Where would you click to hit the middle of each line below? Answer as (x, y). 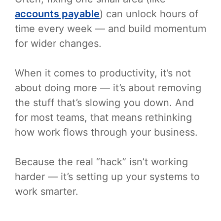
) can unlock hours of (149, 14)
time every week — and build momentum (110, 28)
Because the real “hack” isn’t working (101, 162)
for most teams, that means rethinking (103, 117)
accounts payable (57, 14)
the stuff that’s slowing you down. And (104, 102)
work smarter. (47, 191)
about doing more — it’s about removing (108, 88)
